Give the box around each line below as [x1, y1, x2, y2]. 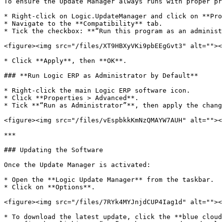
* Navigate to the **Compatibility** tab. [4, 20, 163, 27]
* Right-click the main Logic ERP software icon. [4, 87, 190, 94]
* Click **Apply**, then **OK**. [4, 57, 127, 64]
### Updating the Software [4, 146, 103, 154]
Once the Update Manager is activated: [4, 161, 151, 168]
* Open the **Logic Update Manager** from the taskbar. [4, 176, 214, 183]
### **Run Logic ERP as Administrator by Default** [4, 72, 198, 79]
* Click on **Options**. [4, 183, 95, 191]
